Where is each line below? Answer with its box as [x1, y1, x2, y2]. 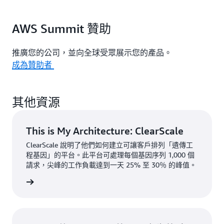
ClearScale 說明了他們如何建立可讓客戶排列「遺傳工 [26, 140, 193, 149]
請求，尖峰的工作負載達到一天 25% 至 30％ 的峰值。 [26, 160, 196, 169]
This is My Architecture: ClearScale [26, 125, 183, 136]
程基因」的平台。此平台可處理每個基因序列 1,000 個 [26, 150, 194, 159]
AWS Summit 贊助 [12, 21, 111, 35]
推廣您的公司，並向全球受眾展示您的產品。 [12, 47, 172, 57]
